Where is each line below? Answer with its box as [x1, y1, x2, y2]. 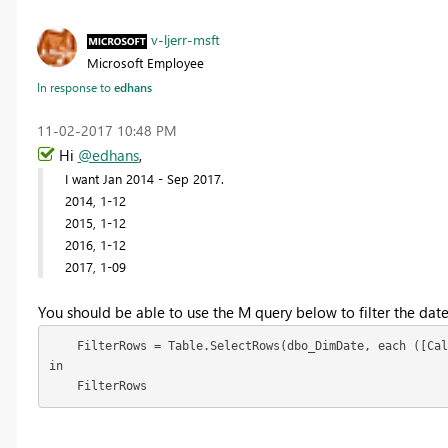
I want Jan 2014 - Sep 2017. [64, 169, 224, 187]
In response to [36, 78, 114, 95]
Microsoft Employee [86, 53, 204, 71]
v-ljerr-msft [150, 29, 220, 49]
